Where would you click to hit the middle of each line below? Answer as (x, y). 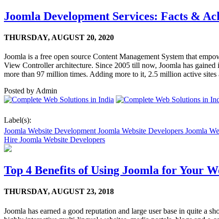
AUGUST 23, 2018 (83, 192)
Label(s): (18, 120)
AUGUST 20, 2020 (83, 37)
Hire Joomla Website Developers (55, 140)
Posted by (19, 91)
